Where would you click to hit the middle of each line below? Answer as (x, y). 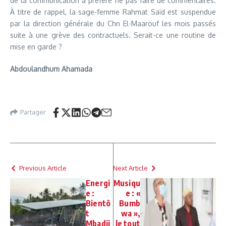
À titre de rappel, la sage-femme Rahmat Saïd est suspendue (113, 12)
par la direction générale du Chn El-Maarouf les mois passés (113, 23)
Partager (33, 112)
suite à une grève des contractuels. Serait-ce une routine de (113, 35)
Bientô (98, 203)
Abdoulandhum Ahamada (51, 69)
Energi (98, 183)
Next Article (130, 168)
